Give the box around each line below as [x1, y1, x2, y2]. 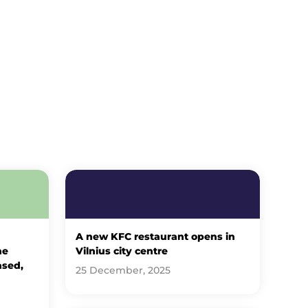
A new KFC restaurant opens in [76, 230, 236, 242]
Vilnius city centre [76, 245, 168, 256]
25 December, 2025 [76, 265, 171, 276]
